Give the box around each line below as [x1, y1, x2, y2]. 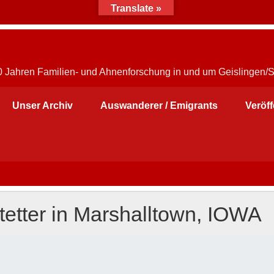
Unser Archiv [12, 100, 73, 111]
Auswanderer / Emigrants [100, 100, 218, 111]
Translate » [111, 3, 161, 13]
